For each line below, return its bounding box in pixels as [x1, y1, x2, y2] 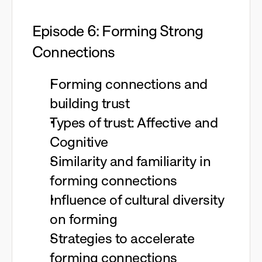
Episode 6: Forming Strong [32, 21, 204, 41]
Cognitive [50, 133, 108, 151]
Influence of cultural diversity [50, 191, 225, 209]
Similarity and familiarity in [50, 152, 211, 170]
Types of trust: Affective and [50, 113, 218, 132]
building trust [50, 94, 130, 112]
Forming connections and [50, 75, 208, 93]
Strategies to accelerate [50, 229, 195, 247]
